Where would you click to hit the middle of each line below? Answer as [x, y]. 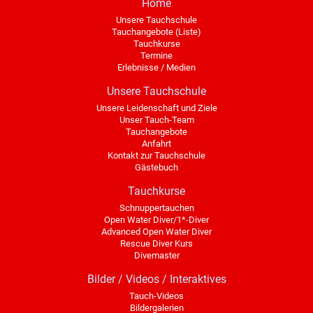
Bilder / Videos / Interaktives [156, 279]
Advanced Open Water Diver [156, 231]
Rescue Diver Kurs [156, 243]
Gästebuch [156, 167]
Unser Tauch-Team [156, 119]
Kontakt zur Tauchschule [156, 155]
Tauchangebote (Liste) [156, 31]
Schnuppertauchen [156, 208]
